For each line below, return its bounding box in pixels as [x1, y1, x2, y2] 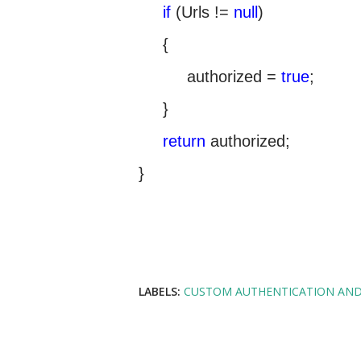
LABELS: [139, 284, 180, 299]
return [163, 132, 205, 150]
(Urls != [171, 3, 234, 21]
